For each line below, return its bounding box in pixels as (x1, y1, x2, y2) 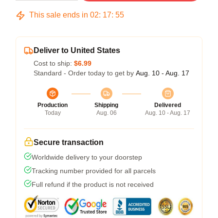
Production (37, 102, 68, 109)
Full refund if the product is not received (32, 181, 154, 188)
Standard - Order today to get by (34, 69, 136, 77)
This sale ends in (27, 11, 90, 19)
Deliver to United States (34, 46, 120, 54)
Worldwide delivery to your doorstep (32, 153, 142, 161)
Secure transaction (34, 138, 104, 146)
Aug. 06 (96, 109, 117, 116)
